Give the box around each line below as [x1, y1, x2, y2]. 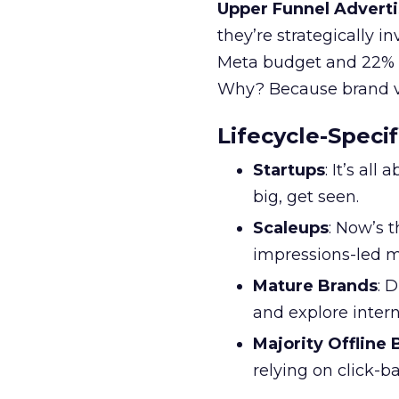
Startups [253, 160, 325, 180]
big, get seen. [253, 187, 359, 207]
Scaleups [253, 218, 329, 238]
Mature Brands [253, 276, 378, 296]
